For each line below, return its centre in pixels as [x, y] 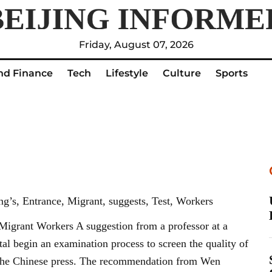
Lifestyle [127, 73]
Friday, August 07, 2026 [136, 45]
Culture [182, 73]
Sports [232, 73]
